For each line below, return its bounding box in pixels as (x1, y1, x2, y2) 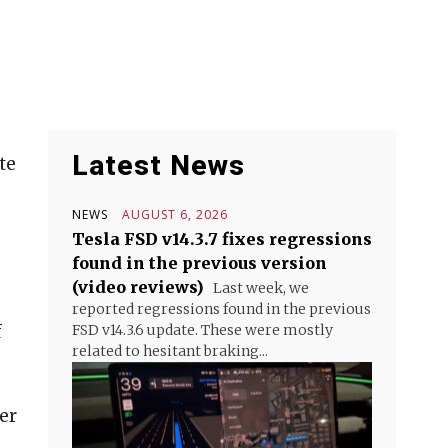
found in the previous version (72, 253, 327, 273)
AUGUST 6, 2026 (122, 206, 228, 223)
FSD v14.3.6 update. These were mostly (72, 321, 333, 339)
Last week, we (210, 279, 309, 297)
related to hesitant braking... (72, 342, 268, 360)
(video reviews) (72, 277, 204, 297)
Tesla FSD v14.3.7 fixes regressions (72, 229, 372, 249)
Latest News (72, 149, 245, 182)
